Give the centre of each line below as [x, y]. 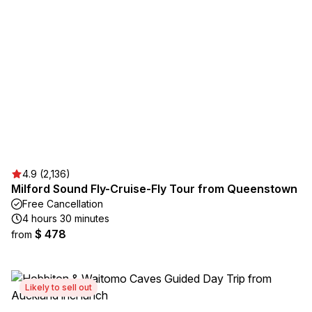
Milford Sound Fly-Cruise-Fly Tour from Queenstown [154, 189]
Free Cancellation [63, 204]
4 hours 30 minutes [66, 218]
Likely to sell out [58, 287]
